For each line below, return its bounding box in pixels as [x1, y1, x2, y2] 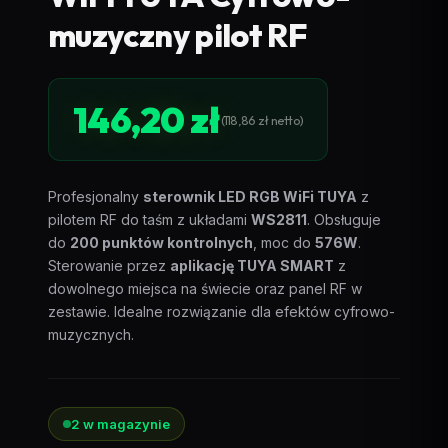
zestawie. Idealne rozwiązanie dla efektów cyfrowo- [48, 303, 395, 320]
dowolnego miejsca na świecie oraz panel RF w [48, 280, 362, 297]
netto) [268, 111, 304, 128]
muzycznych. [48, 326, 134, 343]
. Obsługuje [307, 211, 381, 228]
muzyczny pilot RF [48, 15, 307, 55]
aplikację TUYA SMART [170, 257, 334, 274]
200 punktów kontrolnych [70, 234, 253, 251]
